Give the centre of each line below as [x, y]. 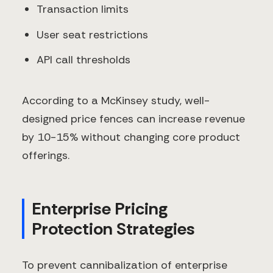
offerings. [46, 155]
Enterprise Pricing [100, 208]
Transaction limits [83, 9]
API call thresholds [83, 60]
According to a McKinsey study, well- [116, 100]
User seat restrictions [92, 34]
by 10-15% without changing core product [131, 137]
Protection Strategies [113, 229]
